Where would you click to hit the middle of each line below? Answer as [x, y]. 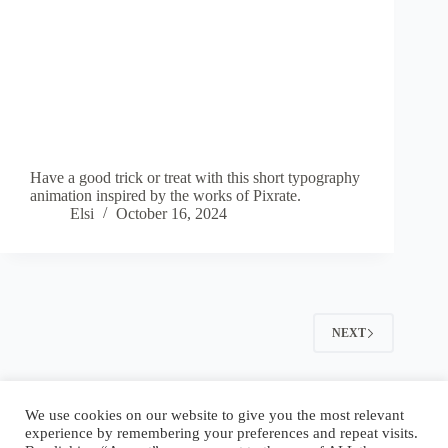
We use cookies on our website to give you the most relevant [214, 415]
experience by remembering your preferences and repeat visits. [221, 433]
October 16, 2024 [171, 214]
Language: [305, 412]
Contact [217, 412]
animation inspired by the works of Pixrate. [165, 196]
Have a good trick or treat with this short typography [195, 178]
